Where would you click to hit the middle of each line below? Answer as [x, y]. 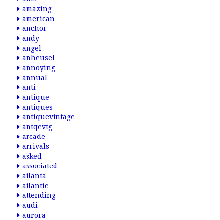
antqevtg [37, 127]
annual [35, 78]
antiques [37, 107]
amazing [37, 9]
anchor [34, 28]
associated [40, 166]
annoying [39, 68]
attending [39, 195]
